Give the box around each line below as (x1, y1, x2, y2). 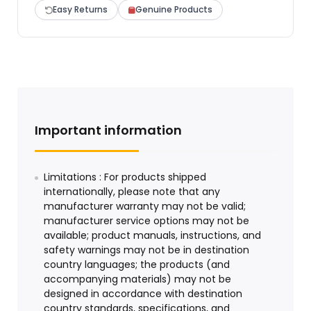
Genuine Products (135, 3, 212, 16)
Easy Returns (53, 3, 108, 16)
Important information (35, 121, 182, 140)
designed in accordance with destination (44, 287, 242, 301)
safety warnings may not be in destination (44, 243, 249, 258)
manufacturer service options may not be (44, 214, 249, 228)
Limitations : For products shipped (44, 170, 206, 185)
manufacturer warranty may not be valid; (44, 199, 246, 214)
